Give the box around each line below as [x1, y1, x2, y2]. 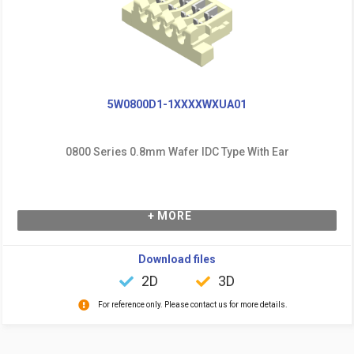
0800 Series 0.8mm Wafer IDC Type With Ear [65, 145, 289, 158]
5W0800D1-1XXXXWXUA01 [107, 97, 247, 111]
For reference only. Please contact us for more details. [97, 299, 288, 309]
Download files [138, 252, 216, 265]
